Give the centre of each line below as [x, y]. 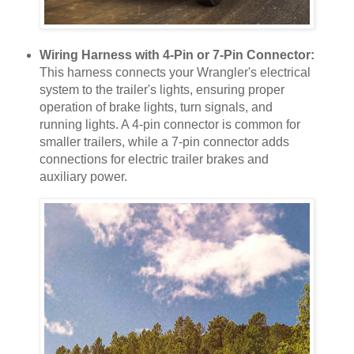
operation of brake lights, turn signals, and [156, 107]
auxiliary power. [83, 177]
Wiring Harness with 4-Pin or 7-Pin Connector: [177, 55]
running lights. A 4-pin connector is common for [169, 125]
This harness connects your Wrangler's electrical [175, 73]
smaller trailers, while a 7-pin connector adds [164, 142]
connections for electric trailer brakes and [154, 160]
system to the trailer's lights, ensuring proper [162, 90]
